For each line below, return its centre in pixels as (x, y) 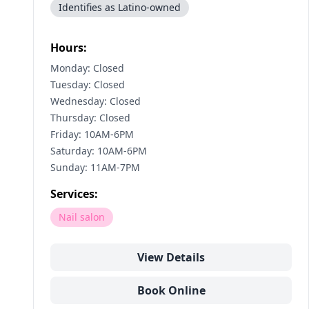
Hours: (69, 48)
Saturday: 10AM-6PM (99, 151)
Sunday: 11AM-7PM (95, 167)
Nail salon (82, 217)
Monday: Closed (87, 68)
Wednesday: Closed (96, 101)
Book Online (171, 290)
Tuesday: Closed (88, 84)
